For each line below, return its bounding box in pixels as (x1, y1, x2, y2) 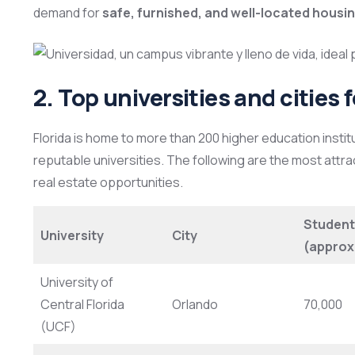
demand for (33, 4, 102, 22)
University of (40, 273, 113, 292)
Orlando (172, 296, 218, 314)
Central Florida (40, 296, 124, 314)
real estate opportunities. (33, 174, 183, 192)
